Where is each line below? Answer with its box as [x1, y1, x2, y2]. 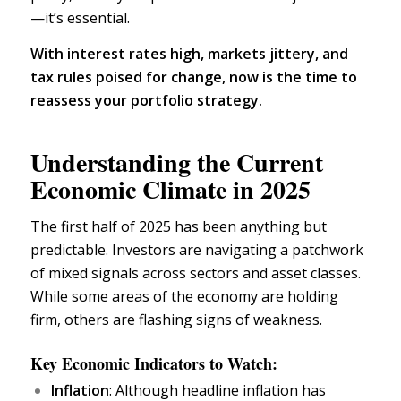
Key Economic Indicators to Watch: [30, 352, 277, 376]
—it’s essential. [30, 7, 130, 28]
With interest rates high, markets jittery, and [30, 43, 348, 64]
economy [196, 286, 258, 307]
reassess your [30, 90, 131, 110]
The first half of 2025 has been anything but [30, 217, 327, 237]
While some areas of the [30, 286, 197, 307]
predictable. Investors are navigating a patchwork [30, 240, 363, 260]
